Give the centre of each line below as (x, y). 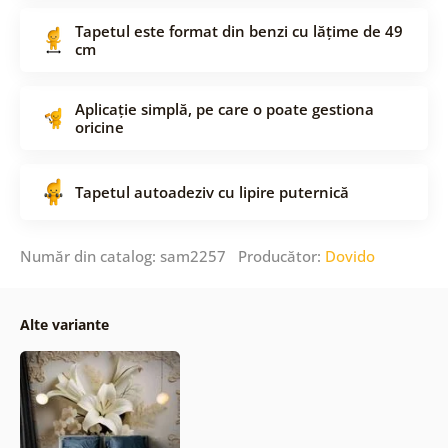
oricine (99, 126)
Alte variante (64, 324)
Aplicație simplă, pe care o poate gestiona (224, 108)
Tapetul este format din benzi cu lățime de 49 (238, 30)
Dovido (349, 255)
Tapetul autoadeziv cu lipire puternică (211, 191)
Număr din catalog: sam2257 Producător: (172, 255)
